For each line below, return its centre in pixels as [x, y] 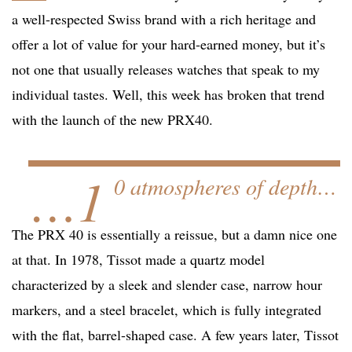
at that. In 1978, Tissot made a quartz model [138, 260]
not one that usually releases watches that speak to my [166, 70]
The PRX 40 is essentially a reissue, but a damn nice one [174, 235]
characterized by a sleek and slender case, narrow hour [167, 285]
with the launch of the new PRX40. [112, 120]
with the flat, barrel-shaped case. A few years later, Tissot [175, 335]
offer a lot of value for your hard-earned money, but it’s [169, 44]
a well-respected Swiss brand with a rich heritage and [164, 19]
